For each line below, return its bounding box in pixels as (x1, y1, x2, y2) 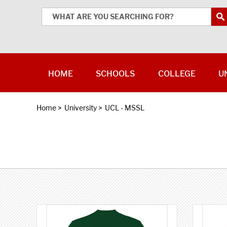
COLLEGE (158, 69, 196, 79)
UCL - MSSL (105, 103, 144, 112)
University (64, 103, 97, 112)
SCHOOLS (96, 69, 135, 79)
